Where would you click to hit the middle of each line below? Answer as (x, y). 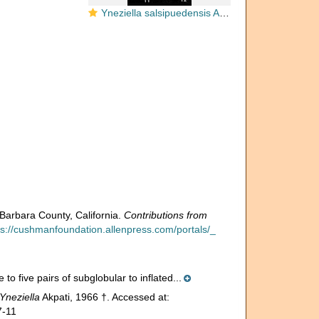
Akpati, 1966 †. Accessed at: (104, 297)
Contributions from (165, 215)
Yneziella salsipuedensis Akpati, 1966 (160, 13)
